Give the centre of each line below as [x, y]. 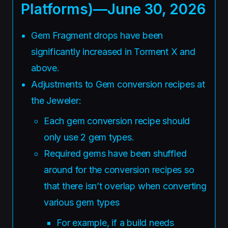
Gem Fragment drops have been [97, 35]
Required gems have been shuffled [115, 153]
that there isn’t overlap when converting [125, 186]
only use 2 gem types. [89, 137]
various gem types [82, 202]
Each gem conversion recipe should [117, 121]
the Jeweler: [56, 100]
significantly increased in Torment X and [113, 51]
